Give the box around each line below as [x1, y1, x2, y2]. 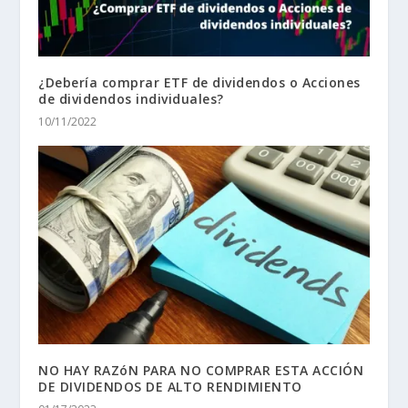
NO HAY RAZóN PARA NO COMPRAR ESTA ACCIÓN [38, 362, 364, 380]
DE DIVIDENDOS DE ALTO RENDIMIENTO [38, 378, 302, 396]
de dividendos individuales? [38, 90, 224, 108]
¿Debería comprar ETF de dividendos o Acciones [38, 74, 361, 92]
